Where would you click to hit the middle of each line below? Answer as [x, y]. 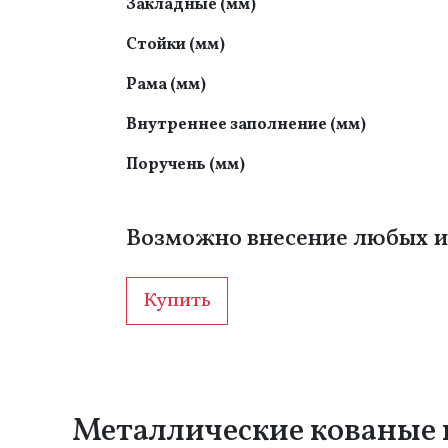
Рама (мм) [166, 84]
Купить [177, 300]
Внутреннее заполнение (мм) [246, 124]
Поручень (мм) [185, 164]
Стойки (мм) [175, 44]
